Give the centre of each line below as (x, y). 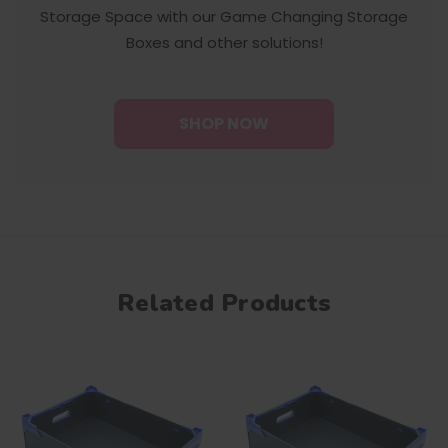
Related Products (224, 302)
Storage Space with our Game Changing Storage (224, 17)
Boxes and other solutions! (224, 43)
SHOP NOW (224, 123)
